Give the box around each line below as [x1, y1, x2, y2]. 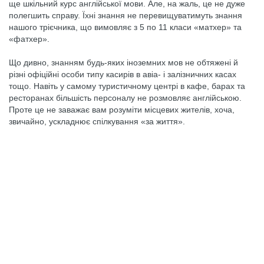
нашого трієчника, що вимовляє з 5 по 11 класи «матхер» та [9, 22, 242, 32]
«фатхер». [9, 34, 49, 44]
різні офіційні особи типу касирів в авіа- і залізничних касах [9, 70, 236, 79]
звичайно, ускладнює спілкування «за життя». [9, 117, 185, 126]
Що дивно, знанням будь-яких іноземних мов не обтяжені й [9, 58, 238, 67]
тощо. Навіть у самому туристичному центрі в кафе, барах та [9, 81, 245, 91]
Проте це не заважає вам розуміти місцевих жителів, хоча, [9, 105, 235, 114]
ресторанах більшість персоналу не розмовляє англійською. [9, 93, 242, 103]
